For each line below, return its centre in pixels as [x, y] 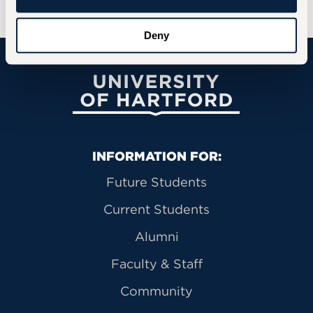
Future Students [156, 182]
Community [156, 291]
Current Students [156, 210]
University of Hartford [216, 82]
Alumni [156, 237]
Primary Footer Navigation [114, 158]
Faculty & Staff [156, 264]
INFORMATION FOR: [156, 156]
